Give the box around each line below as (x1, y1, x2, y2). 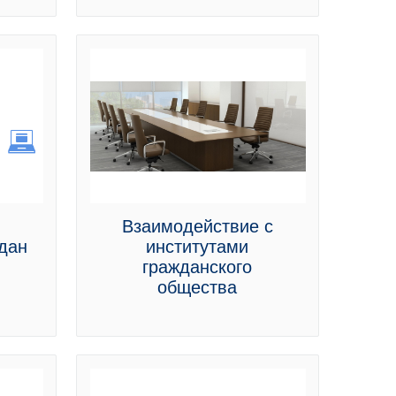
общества (157, 278, 238, 297)
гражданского (142, 257, 253, 277)
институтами (146, 237, 249, 256)
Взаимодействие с (121, 217, 273, 236)
